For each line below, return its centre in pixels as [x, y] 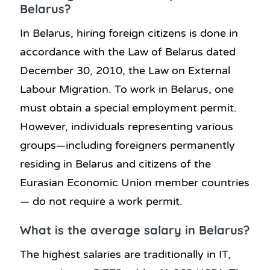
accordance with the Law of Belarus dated [128, 52]
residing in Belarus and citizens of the [115, 164]
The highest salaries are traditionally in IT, [125, 255]
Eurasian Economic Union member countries [135, 182]
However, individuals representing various [127, 126]
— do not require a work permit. [101, 201]
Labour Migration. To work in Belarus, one [127, 89]
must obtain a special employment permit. [128, 108]
